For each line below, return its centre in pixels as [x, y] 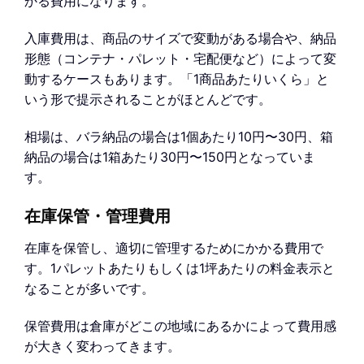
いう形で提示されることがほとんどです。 [148, 99]
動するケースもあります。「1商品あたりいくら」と [177, 78]
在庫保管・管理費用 [97, 217]
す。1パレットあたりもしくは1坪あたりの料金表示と [180, 269]
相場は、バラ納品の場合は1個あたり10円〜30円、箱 [179, 136]
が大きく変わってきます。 [102, 347]
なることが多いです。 [89, 289]
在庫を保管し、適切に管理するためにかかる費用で [174, 248]
